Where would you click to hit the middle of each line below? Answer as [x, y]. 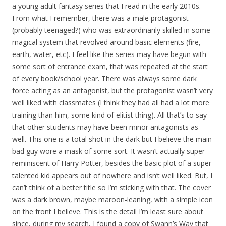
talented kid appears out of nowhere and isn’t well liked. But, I [112, 176]
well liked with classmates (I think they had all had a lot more [111, 103]
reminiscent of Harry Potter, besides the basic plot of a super [112, 163]
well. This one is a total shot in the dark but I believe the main [112, 139]
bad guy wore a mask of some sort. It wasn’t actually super [108, 151]
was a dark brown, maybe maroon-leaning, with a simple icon [112, 200]
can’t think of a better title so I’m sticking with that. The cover [111, 188]
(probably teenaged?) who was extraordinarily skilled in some [111, 30]
